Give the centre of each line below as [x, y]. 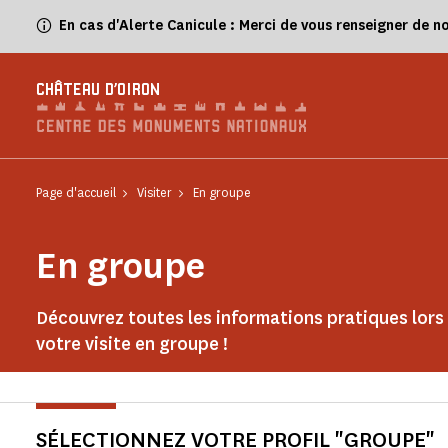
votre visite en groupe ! [132, 344]
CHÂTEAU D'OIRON [98, 90]
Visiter [154, 192]
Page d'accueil [76, 192]
